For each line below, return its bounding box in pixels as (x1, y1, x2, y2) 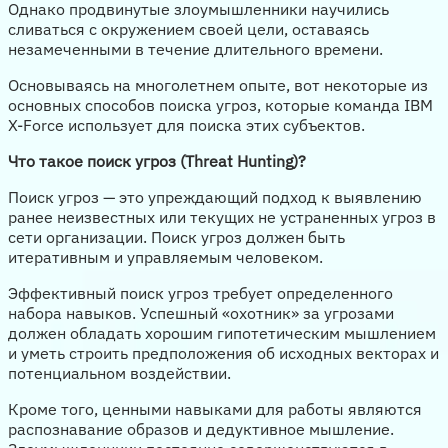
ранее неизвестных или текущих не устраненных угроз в (8, 206, 436, 227)
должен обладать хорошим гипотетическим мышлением (8, 322, 436, 343)
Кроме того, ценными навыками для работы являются (8, 398, 422, 419)
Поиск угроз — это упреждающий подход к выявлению (8, 186, 422, 207)
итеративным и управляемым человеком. (8, 246, 323, 267)
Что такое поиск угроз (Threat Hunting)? (8, 150, 306, 171)
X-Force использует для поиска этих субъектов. (8, 114, 365, 135)
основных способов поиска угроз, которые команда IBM (8, 94, 433, 115)
